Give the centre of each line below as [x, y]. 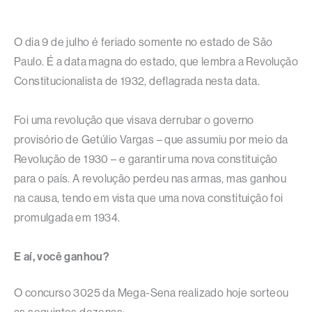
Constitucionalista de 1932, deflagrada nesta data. [137, 81]
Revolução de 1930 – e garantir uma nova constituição [146, 159]
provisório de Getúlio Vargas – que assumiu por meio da [151, 140]
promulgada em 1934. [67, 218]
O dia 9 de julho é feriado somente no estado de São [143, 42]
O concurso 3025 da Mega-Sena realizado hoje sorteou [151, 293]
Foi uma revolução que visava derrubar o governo [134, 120]
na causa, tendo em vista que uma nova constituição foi [149, 198]
